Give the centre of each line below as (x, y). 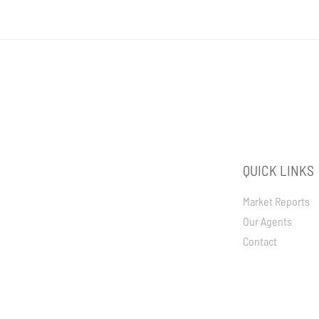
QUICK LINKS (278, 170)
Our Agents (267, 221)
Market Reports (276, 201)
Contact (260, 241)
